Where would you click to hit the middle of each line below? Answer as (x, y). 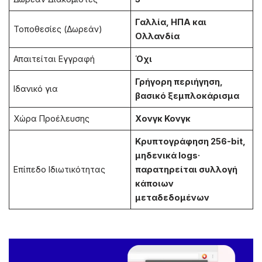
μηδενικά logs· (168, 156)
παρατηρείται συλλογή (187, 170)
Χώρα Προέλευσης (52, 119)
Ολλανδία (158, 36)
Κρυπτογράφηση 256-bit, (191, 142)
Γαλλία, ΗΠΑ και (171, 22)
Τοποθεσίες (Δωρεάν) (58, 29)
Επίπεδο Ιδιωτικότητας (60, 170)
